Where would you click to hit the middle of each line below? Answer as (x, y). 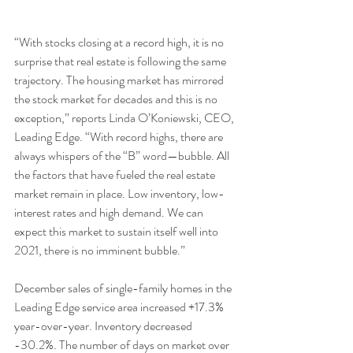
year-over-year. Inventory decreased (104, 325)
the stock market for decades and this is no (117, 98)
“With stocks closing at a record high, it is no (120, 42)
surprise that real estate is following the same (121, 61)
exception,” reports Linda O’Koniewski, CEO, (125, 117)
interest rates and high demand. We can (110, 212)
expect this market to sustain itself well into (117, 231)
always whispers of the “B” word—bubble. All (123, 155)
